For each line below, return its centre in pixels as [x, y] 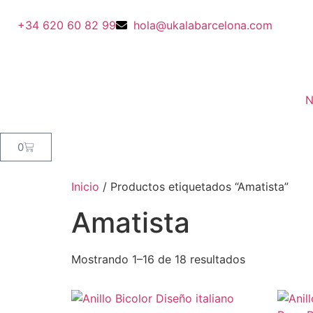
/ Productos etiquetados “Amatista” [194, 187]
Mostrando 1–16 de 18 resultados [158, 259]
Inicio [85, 187]
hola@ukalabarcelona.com [203, 25]
